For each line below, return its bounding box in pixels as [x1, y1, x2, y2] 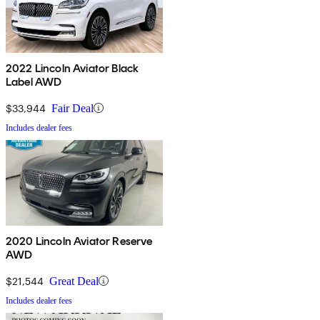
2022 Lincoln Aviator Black [6, 61, 139, 75]
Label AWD [6, 74, 62, 89]
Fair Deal [51, 101, 94, 114]
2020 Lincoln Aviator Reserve [6, 234, 153, 248]
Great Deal [49, 274, 99, 287]
